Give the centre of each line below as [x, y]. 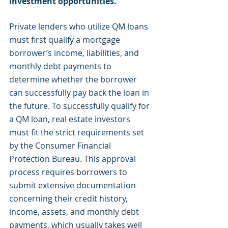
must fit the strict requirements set [78, 132]
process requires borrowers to [69, 172]
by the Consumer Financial [61, 146]
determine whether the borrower [74, 79]
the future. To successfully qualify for [80, 106]
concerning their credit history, [69, 198]
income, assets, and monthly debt [75, 212]
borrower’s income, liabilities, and [75, 53]
